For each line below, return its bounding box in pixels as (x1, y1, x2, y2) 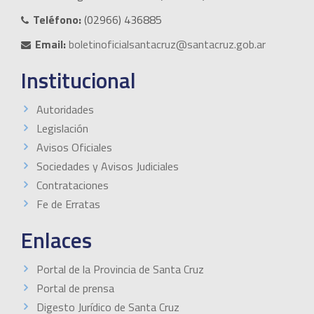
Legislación (36, 119, 88, 137)
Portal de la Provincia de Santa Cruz (36, 260, 204, 278)
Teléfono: (33, 11, 81, 28)
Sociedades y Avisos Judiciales (36, 157, 179, 175)
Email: (35, 35, 66, 53)
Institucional (21, 63, 136, 97)
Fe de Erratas (36, 195, 100, 212)
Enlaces (21, 223, 92, 257)
